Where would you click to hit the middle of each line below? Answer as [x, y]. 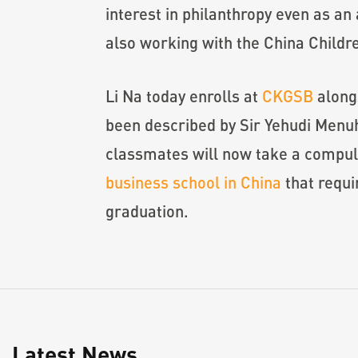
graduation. [147, 211]
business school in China [193, 182]
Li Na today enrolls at [184, 96]
